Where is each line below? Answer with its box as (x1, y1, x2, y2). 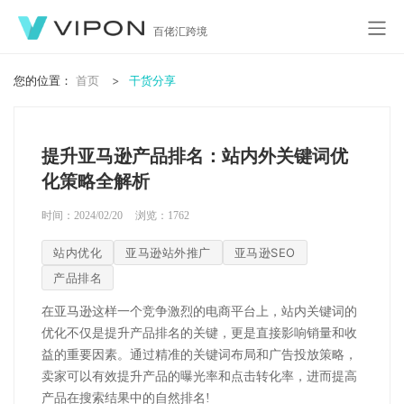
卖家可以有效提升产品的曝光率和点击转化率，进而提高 (41, 370, 357, 383)
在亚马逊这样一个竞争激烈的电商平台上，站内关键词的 (41, 305, 357, 318)
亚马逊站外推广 (125, 245, 211, 260)
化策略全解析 (41, 171, 150, 191)
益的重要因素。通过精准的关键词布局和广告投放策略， (41, 348, 357, 362)
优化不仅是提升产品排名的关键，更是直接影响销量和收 (41, 326, 357, 340)
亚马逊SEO (234, 245, 296, 260)
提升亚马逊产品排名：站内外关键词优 (41, 146, 348, 166)
